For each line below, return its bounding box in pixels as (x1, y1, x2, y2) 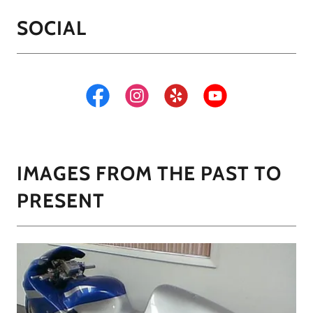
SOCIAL (17, 16, 87, 40)
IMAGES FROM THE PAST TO (17, 161, 282, 185)
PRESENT (17, 189, 105, 212)
